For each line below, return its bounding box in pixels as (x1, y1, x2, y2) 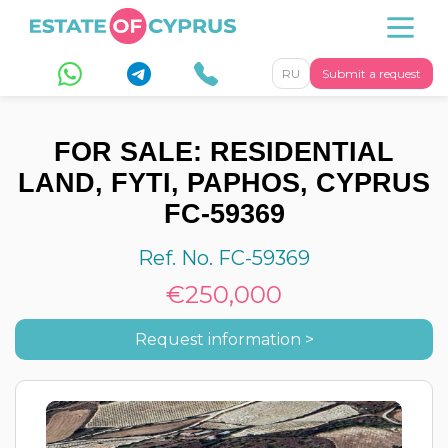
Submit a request (322, 66, 421, 81)
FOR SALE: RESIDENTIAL (54, 137, 394, 167)
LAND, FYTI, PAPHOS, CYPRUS (18, 168, 430, 198)
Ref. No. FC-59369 (138, 246, 310, 270)
